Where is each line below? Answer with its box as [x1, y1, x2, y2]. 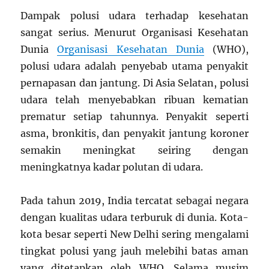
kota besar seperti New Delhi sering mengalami [20, 228, 249, 240]
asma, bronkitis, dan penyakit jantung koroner [20, 127, 249, 139]
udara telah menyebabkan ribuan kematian [20, 93, 249, 106]
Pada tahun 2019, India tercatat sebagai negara [20, 194, 249, 207]
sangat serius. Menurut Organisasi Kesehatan [20, 26, 249, 38]
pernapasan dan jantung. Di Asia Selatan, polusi [20, 76, 249, 89]
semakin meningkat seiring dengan [20, 144, 249, 156]
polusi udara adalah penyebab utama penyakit [20, 59, 249, 72]
